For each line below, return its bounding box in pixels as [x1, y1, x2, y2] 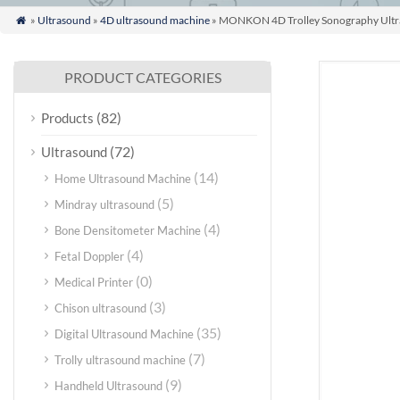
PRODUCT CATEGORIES [63, 69, 221, 86]
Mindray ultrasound [54, 197, 154, 212]
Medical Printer [54, 275, 133, 289]
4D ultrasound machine [99, 13, 210, 27]
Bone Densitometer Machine [54, 223, 201, 237]
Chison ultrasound [54, 301, 146, 315]
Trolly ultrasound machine [54, 353, 186, 367]
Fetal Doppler [54, 249, 124, 263]
